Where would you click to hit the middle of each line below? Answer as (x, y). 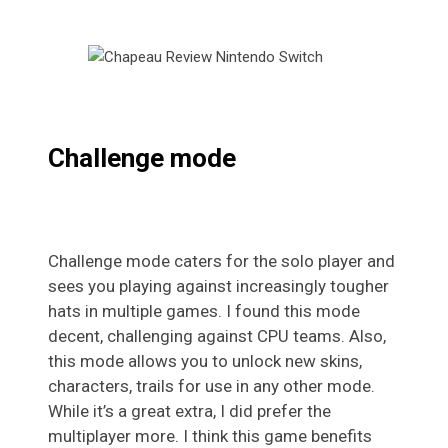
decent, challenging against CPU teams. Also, (217, 336)
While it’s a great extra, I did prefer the (189, 411)
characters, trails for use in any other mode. (211, 386)
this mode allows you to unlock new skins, (205, 361)
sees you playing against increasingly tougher (218, 286)
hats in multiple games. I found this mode (204, 311)
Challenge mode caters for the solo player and (221, 261)
